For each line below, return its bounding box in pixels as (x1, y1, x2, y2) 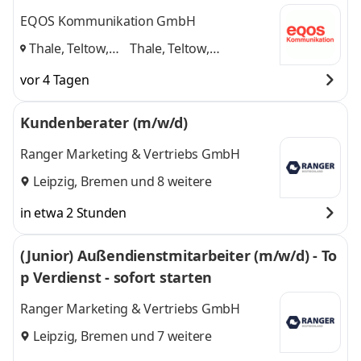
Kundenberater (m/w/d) (20, 113, 188, 132)
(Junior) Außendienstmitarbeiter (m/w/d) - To (20, 246, 337, 265)
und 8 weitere (127, 172, 212, 190)
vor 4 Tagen (20, 71, 89, 89)
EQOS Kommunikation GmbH (20, 12, 196, 31)
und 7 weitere (127, 326, 212, 345)
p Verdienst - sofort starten (20, 268, 212, 287)
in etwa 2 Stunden (20, 204, 127, 222)
